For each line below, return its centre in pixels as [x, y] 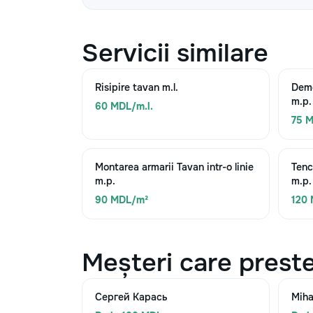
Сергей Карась [131, 297]
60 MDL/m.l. [124, 106]
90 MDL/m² [122, 200]
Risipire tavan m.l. [137, 87]
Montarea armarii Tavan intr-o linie [174, 167]
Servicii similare [175, 53]
